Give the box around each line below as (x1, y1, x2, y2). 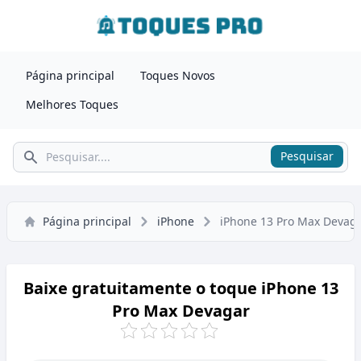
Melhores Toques (26, 97, 118, 112)
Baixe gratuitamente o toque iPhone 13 (23, 277, 338, 299)
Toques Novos (140, 68, 215, 83)
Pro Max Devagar (111, 300, 250, 322)
